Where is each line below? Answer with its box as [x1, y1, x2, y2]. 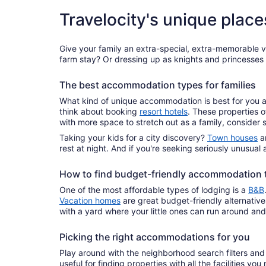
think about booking [59, 106, 140, 116]
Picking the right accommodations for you [59, 231, 252, 243]
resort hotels [140, 106, 188, 116]
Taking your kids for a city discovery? [59, 132, 207, 142]
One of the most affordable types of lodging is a [59, 185, 248, 195]
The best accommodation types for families [59, 79, 256, 91]
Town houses [207, 132, 258, 142]
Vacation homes [59, 195, 121, 205]
